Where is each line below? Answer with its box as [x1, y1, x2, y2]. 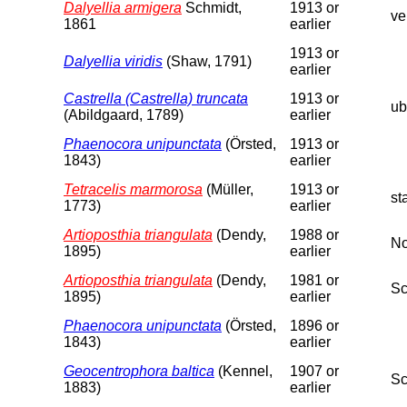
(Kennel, [214, 362, 273, 379]
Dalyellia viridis [64, 53, 163, 69]
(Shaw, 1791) [163, 53, 252, 69]
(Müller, [203, 181, 253, 197]
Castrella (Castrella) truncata [64, 90, 248, 106]
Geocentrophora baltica [64, 362, 214, 379]
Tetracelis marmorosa [64, 181, 203, 197]
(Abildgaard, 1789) [64, 106, 184, 123]
